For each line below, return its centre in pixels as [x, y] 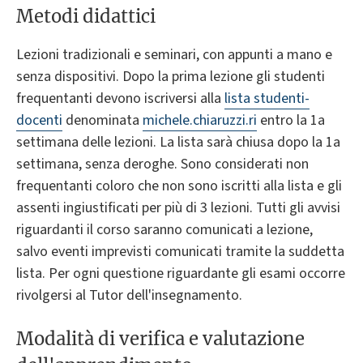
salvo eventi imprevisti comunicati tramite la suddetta [180, 251]
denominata [102, 120]
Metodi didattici [86, 17]
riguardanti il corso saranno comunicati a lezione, [164, 229]
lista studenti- [267, 98]
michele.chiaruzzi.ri [200, 120]
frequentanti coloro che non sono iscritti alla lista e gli [179, 186]
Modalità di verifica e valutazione [160, 338]
